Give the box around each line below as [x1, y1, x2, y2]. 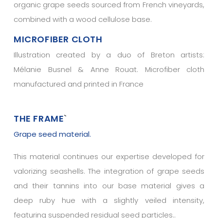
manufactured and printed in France [14, 79, 144, 90]
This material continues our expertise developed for [14, 151, 204, 162]
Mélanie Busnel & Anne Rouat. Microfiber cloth [14, 64, 204, 75]
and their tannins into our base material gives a [14, 181, 204, 191]
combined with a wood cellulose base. [14, 14, 152, 25]
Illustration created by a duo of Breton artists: [14, 50, 204, 60]
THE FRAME [14, 112, 64, 125]
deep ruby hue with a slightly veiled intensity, [14, 195, 204, 206]
